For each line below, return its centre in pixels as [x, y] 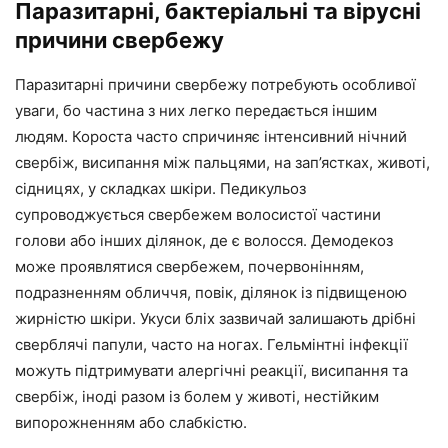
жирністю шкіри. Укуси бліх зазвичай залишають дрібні [215, 318]
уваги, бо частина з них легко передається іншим [196, 110]
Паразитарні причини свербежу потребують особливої [215, 84]
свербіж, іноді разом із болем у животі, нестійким [197, 396]
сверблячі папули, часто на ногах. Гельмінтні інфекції [211, 344]
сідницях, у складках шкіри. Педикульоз [160, 188]
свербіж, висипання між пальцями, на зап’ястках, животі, [222, 162]
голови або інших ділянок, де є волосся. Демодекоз [204, 240]
